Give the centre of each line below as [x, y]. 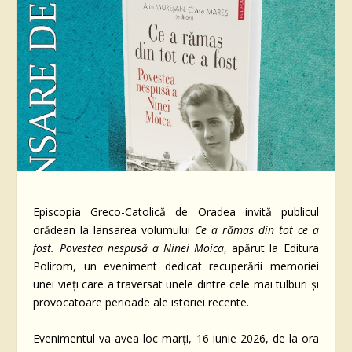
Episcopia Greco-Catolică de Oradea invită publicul [176, 212]
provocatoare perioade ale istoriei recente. [141, 302]
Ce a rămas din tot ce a [257, 230]
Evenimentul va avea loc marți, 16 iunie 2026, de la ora [176, 338]
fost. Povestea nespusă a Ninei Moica [129, 248]
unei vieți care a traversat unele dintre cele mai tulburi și [176, 284]
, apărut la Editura [271, 248]
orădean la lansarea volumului [114, 230]
